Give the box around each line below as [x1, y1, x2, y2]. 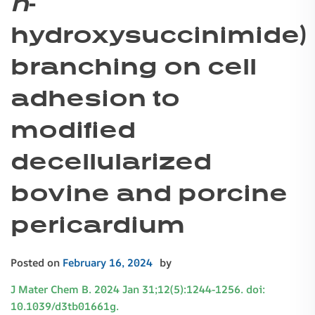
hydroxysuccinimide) [11, 22, 307, 48]
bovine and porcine [11, 180, 288, 206]
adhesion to [11, 85, 180, 111]
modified [11, 117, 136, 143]
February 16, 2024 [63, 255, 153, 271]
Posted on [11, 255, 63, 271]
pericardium [11, 212, 185, 238]
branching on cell [11, 53, 257, 79]
